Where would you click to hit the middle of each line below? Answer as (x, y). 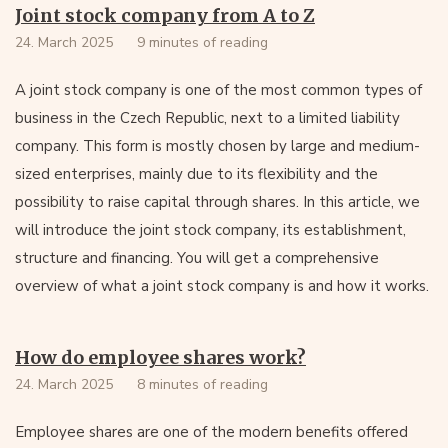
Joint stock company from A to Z (165, 15)
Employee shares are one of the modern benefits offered (211, 432)
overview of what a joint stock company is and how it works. (222, 286)
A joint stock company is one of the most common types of (218, 90)
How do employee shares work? (160, 357)
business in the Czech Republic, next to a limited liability (207, 118)
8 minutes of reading (202, 384)
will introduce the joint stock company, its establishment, (210, 230)
